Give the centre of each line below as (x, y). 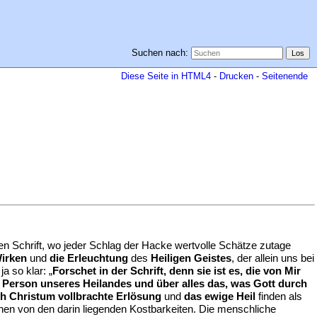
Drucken (236, 76)
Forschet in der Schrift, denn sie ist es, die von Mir (177, 271)
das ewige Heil (220, 296)
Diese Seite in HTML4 (166, 76)
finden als (279, 296)
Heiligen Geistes (191, 258)
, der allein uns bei (273, 258)
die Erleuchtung (89, 258)
